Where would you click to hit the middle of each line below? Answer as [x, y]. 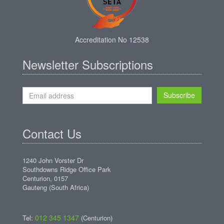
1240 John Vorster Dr [53, 160]
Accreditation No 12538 [112, 39]
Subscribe [179, 95]
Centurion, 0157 [45, 178]
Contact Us [52, 133]
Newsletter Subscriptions [88, 64]
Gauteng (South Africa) [56, 187]
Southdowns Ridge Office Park [67, 169]
